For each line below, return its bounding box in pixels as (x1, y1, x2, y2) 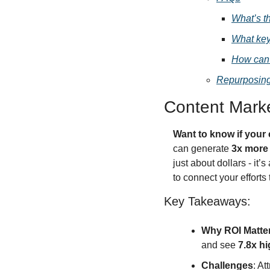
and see (201, 240, 238, 250)
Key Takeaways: (164, 195, 251, 208)
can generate (173, 143, 231, 154)
